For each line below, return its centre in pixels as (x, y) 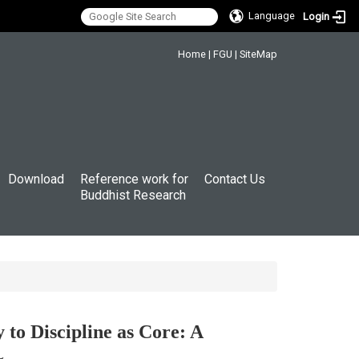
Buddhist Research (133, 195)
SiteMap (258, 54)
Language (272, 16)
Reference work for (134, 179)
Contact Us (235, 179)
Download (36, 179)
